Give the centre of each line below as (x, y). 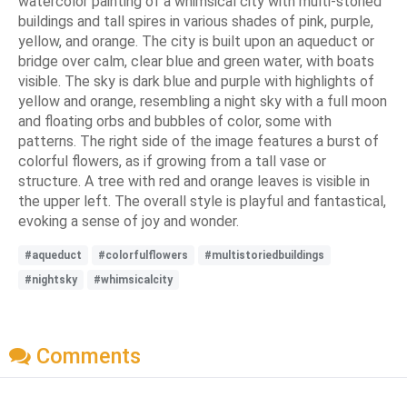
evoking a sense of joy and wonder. (129, 221)
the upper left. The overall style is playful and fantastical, (202, 201)
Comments (86, 357)
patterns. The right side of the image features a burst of (199, 141)
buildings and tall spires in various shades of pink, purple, (196, 21)
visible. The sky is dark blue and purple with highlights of (196, 81)
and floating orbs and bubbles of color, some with (175, 121)
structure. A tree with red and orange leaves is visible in (194, 181)
